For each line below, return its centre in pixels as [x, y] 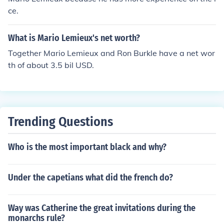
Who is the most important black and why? [87, 147]
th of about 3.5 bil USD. [51, 65]
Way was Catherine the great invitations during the [102, 208]
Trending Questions [60, 122]
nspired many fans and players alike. [76, 16]
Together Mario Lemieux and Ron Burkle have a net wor [112, 53]
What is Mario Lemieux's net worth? [74, 38]
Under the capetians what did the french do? [90, 177]
